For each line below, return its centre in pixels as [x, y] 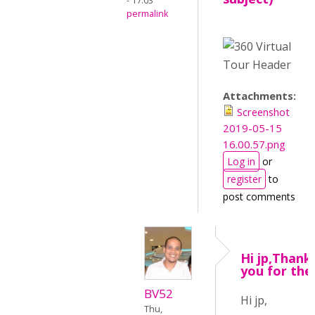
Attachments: [261, 96]
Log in [241, 161]
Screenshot [263, 112]
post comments [259, 197]
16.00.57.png [254, 144]
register [244, 179]
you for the [276, 271]
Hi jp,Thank [276, 258]
